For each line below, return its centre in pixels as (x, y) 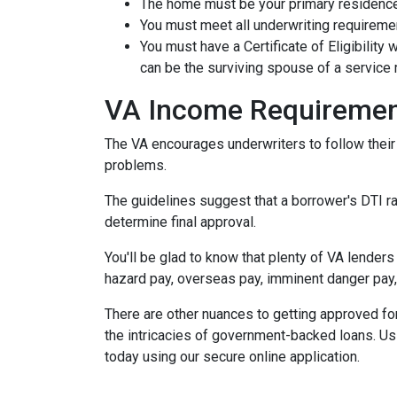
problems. (136, 165)
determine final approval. (180, 222)
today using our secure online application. (234, 357)
